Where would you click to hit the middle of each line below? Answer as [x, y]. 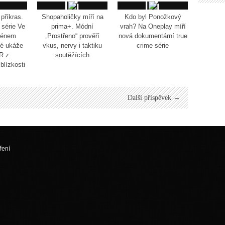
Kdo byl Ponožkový [153, 17]
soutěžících [72, 55]
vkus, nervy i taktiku [72, 45]
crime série [153, 45]
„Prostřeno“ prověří [72, 36]
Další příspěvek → [154, 97]
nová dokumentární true [153, 36]
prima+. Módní [72, 26]
